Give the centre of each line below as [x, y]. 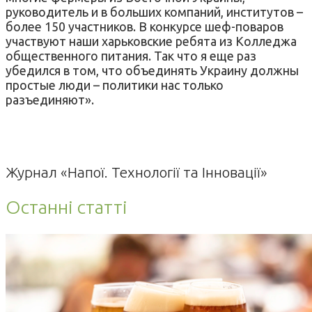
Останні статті [67, 207]
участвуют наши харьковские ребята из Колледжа [151, 41]
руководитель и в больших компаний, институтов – [154, 11]
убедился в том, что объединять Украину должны [152, 70]
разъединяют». [50, 99]
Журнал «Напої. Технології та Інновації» [136, 172]
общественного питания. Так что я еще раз [131, 55]
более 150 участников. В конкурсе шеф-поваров [145, 26]
